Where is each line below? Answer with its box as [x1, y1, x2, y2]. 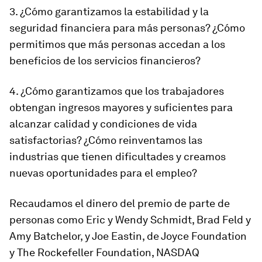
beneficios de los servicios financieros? [9, 54, 201, 67]
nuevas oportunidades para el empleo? [9, 167, 197, 179]
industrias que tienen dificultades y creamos [9, 150, 226, 163]
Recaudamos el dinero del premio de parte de [9, 197, 230, 209]
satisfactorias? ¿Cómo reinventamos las [9, 134, 202, 146]
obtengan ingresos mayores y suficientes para [9, 101, 233, 113]
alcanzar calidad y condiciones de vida [9, 118, 197, 130]
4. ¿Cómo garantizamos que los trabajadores [9, 85, 224, 97]
